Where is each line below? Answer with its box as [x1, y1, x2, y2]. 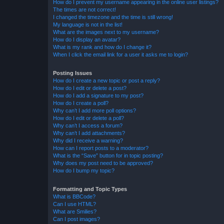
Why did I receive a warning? [53, 137, 123, 143]
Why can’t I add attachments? [53, 129, 125, 136]
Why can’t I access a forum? [53, 122, 122, 128]
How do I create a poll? [53, 99, 108, 106]
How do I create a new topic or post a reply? [53, 77, 160, 83]
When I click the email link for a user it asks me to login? [53, 51, 188, 57]
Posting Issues [53, 69, 92, 76]
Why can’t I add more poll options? [53, 107, 136, 113]
